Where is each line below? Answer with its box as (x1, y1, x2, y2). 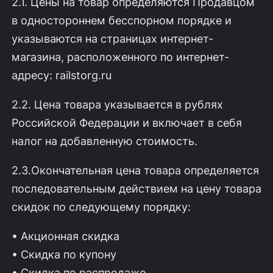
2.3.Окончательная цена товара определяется (11, 163, 259, 177)
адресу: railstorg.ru (11, 68, 112, 82)
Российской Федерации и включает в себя (11, 115, 242, 129)
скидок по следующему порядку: (11, 199, 191, 213)
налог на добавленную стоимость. (11, 133, 197, 147)
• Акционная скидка (11, 229, 119, 243)
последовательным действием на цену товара (11, 181, 261, 195)
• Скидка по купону (11, 247, 116, 261)
